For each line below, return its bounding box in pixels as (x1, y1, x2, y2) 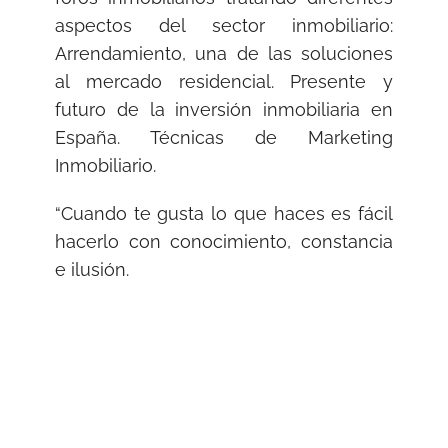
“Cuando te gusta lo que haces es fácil (55, 203, 393, 224)
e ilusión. (55, 259, 129, 280)
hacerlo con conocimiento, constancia (55, 231, 393, 252)
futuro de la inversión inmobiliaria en (55, 99, 393, 120)
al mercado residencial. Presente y (55, 71, 393, 92)
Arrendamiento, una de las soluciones (55, 43, 393, 64)
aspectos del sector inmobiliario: (55, 15, 393, 36)
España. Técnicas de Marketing (55, 127, 393, 148)
